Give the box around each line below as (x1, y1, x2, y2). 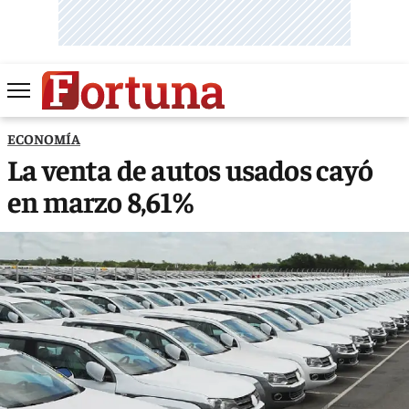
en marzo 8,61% (7, 182, 194, 219)
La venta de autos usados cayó (7, 150, 372, 187)
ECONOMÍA (7, 129, 80, 147)
